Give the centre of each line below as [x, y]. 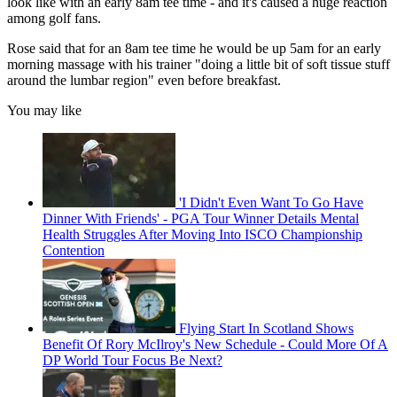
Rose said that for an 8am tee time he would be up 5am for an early [194, 49]
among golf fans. [54, 19]
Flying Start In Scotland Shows [266, 329]
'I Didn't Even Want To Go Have [271, 203]
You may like [44, 111]
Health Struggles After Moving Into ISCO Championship [202, 235]
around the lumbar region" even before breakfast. [144, 81]
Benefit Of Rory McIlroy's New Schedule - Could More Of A [215, 345]
